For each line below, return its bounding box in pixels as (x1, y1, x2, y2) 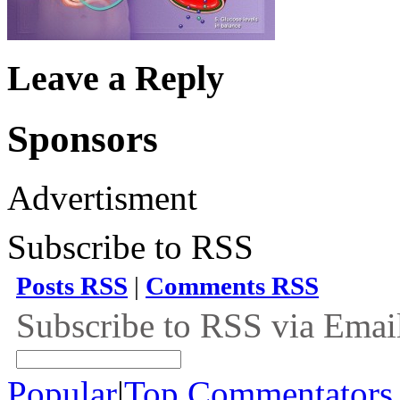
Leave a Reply (7, 57, 224, 98)
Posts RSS (16, 271, 128, 301)
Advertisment (7, 179, 197, 218)
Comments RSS (146, 271, 319, 301)
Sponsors (7, 117, 158, 160)
